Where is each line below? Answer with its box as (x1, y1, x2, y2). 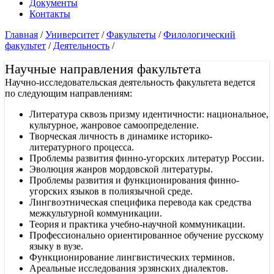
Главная (5, 29, 38, 40)
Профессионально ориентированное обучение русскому (29, 229, 264, 240)
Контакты (29, 8, 70, 19)
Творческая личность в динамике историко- (29, 130, 212, 141)
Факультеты (106, 29, 156, 40)
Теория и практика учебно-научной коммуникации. (29, 218, 245, 229)
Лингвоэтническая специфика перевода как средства (29, 196, 251, 207)
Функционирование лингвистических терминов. (29, 251, 235, 262)
